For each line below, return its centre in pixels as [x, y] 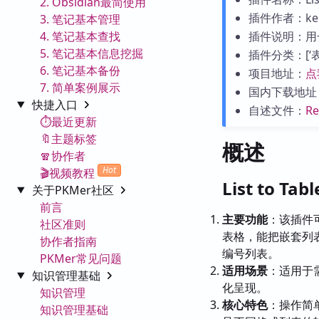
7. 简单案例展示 [80, 87]
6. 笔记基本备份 [80, 70]
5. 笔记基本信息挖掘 [91, 53]
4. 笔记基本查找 [80, 36]
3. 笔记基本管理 [80, 19]
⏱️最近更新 [68, 121]
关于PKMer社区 [74, 190]
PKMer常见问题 [81, 258]
